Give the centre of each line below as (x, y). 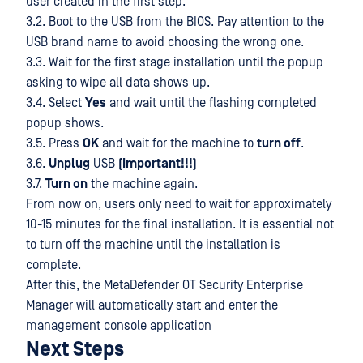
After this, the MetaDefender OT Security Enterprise (164, 286)
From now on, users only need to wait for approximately (179, 205)
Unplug (69, 164)
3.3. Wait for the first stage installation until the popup (175, 63)
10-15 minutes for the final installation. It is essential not (180, 225)
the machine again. (143, 184)
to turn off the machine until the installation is (153, 245)
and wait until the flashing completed (211, 103)
